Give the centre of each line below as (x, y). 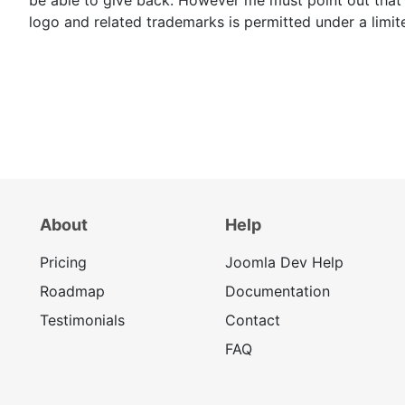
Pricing (63, 262)
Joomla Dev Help (284, 262)
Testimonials (82, 320)
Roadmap (72, 291)
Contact (252, 320)
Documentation (277, 291)
